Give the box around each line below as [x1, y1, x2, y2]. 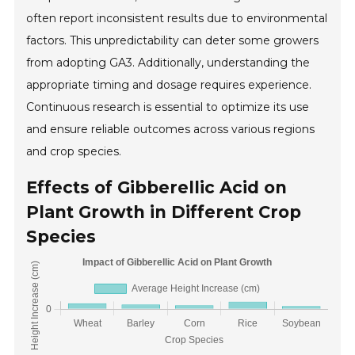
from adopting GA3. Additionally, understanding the [26, 55, 311, 71]
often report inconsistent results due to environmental [26, 11, 328, 26]
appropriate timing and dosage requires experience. [26, 78, 312, 93]
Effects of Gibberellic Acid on [26, 177, 288, 198]
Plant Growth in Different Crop [26, 202, 302, 223]
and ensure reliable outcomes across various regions [26, 122, 315, 137]
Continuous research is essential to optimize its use [26, 100, 310, 115]
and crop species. [26, 144, 122, 159]
